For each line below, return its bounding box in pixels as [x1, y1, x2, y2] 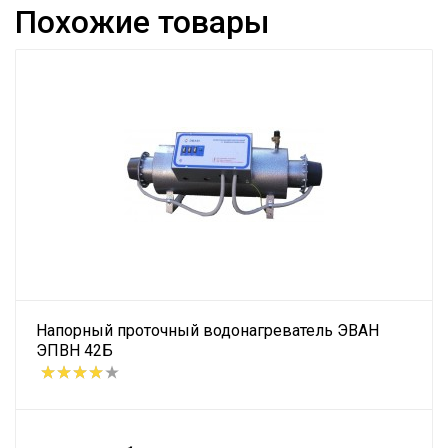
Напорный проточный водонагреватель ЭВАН [36, 320, 379, 340]
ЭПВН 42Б [36, 340, 113, 360]
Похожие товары [15, 2, 270, 41]
